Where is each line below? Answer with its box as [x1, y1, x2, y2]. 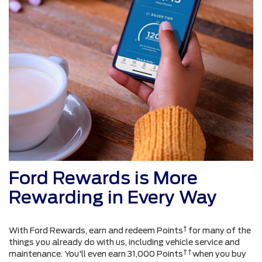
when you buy [192, 249, 246, 258]
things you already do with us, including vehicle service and [9, 237, 240, 247]
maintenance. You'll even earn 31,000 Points [9, 249, 183, 258]
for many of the [187, 225, 251, 235]
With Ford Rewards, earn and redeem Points [9, 225, 183, 235]
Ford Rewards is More [9, 167, 198, 188]
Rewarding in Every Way [9, 186, 217, 208]
